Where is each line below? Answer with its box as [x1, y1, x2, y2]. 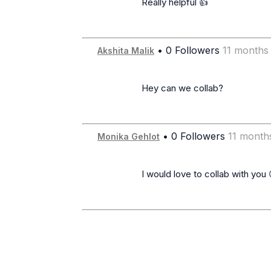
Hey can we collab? [88, 82, 142, 94]
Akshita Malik [97, 45, 154, 56]
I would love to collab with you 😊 [88, 168, 142, 180]
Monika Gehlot [97, 131, 160, 142]
